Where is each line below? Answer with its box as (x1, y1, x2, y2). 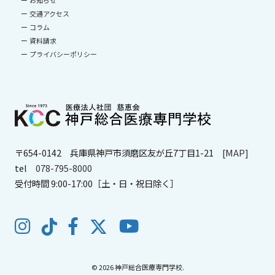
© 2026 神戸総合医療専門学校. (91, 261, 184, 272)
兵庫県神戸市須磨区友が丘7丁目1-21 (70, 146, 214, 160)
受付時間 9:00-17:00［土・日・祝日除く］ (15, 177, 179, 190)
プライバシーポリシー (29, 49, 97, 60)
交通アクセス (29, 9, 69, 19)
